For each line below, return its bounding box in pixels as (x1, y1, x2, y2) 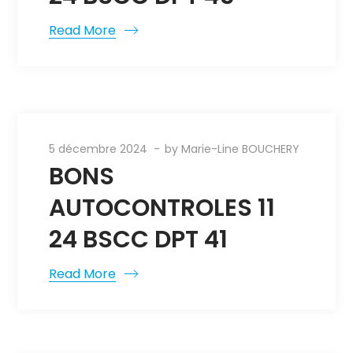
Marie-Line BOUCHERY (181, 141, 300, 157)
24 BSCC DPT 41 (49, 223, 229, 256)
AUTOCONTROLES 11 (49, 191, 276, 225)
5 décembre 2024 (49, 141, 148, 157)
